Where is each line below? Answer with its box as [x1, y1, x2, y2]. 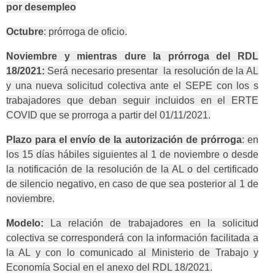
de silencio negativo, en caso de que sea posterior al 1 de [6, 179, 258, 190]
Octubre [6, 26, 44, 37]
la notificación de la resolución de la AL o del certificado [6, 164, 258, 175]
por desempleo [6, 2, 76, 13]
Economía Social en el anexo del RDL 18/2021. [6, 262, 212, 273]
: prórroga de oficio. [44, 26, 127, 37]
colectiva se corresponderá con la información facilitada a [6, 233, 258, 244]
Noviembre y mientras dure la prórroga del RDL [6, 51, 258, 62]
